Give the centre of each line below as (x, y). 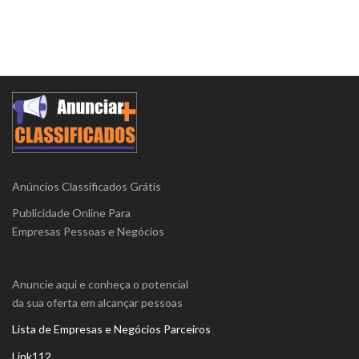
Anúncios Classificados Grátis (87, 186)
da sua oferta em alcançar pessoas (97, 302)
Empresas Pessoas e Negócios (88, 231)
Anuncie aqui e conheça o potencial (100, 284)
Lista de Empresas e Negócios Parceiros (111, 329)
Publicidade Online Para (71, 212)
